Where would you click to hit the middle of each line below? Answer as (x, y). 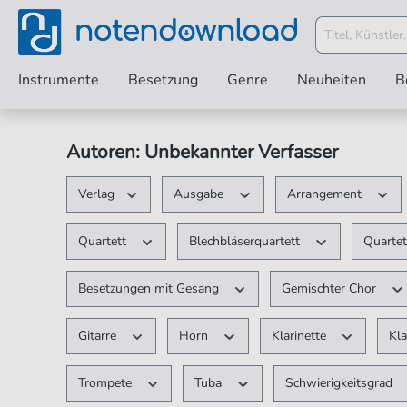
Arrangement (326, 194)
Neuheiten (332, 80)
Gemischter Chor (331, 288)
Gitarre (99, 336)
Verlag (96, 194)
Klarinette (300, 336)
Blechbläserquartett (247, 241)
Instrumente (59, 80)
